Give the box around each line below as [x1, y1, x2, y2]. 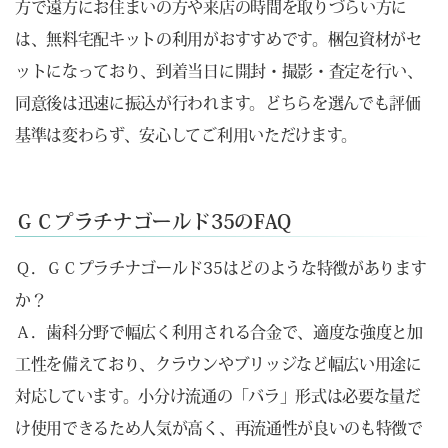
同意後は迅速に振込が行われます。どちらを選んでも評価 [15, 94, 421, 111]
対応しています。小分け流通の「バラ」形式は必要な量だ [15, 388, 421, 405]
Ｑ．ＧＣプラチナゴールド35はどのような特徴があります [15, 260, 427, 277]
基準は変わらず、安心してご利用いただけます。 [15, 126, 357, 143]
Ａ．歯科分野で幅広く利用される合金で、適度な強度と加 [15, 324, 423, 341]
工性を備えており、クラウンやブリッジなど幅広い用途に [15, 356, 422, 373]
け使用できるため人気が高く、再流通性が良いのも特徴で [15, 420, 423, 437]
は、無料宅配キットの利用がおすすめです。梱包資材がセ [15, 30, 422, 47]
